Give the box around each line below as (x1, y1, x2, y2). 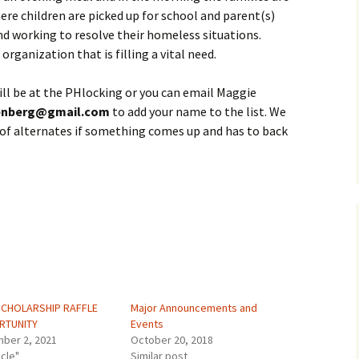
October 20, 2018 (130, 333, 213, 347)
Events (130, 317, 163, 331)
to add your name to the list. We (110, 103, 286, 119)
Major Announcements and (130, 301, 257, 315)
